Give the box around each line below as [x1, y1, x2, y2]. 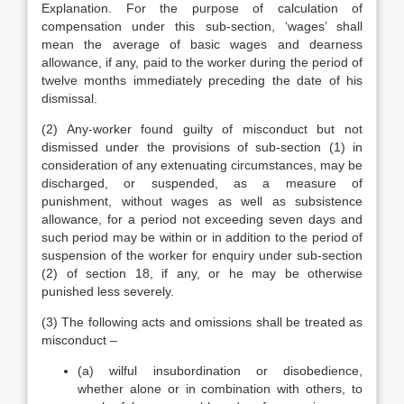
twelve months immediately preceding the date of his [41, 73, 363, 87]
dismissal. [41, 91, 97, 106]
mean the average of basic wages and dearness [41, 37, 363, 51]
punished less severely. [41, 284, 174, 298]
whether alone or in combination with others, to [78, 381, 363, 396]
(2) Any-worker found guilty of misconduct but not [41, 122, 363, 136]
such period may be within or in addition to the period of [41, 230, 363, 244]
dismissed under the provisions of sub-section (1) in [41, 140, 363, 154]
